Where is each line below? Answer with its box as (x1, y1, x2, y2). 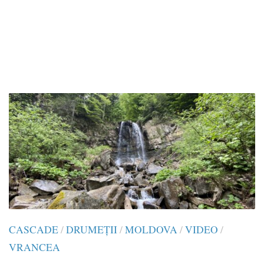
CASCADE (9, 222, 58, 236)
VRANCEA (9, 240, 60, 254)
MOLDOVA (125, 222, 177, 236)
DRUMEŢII (66, 222, 117, 236)
